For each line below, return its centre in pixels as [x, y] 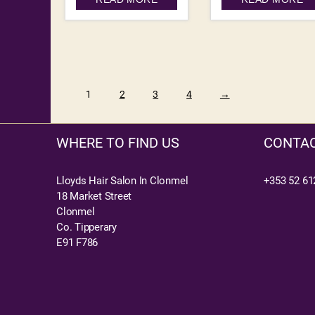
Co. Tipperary [86, 227]
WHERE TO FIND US [118, 143]
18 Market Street [94, 197]
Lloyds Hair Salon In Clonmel [122, 181]
